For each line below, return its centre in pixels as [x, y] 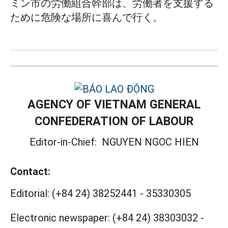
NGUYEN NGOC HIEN [150, 142]
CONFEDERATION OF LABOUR [114, 121]
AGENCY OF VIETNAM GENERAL [114, 105]
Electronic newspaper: [60, 218]
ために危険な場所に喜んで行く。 [87, 18]
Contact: [30, 172]
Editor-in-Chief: [65, 142]
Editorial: [30, 194]
